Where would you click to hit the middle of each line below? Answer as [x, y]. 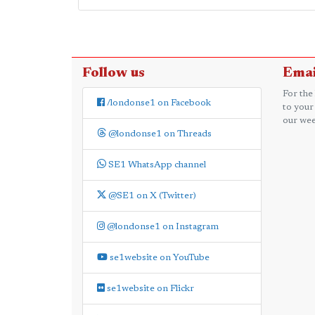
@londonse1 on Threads [159, 134]
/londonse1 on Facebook [158, 103]
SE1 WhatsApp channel [156, 165]
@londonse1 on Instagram [162, 226]
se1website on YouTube [159, 257]
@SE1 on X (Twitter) [151, 195]
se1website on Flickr [149, 288]
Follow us [114, 73]
